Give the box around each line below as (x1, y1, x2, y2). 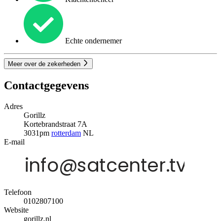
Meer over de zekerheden (8, 60, 82, 68)
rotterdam (51, 129, 81, 138)
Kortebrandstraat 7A (24, 120, 87, 129)
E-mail (4, 138, 25, 147)
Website (4, 206, 29, 215)
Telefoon (4, 188, 32, 197)
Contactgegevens (4, 79, 89, 92)
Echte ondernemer (63, 37, 122, 45)
